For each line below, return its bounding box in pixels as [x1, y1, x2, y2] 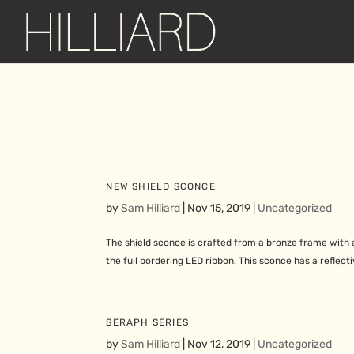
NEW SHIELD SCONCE [106, 181, 216, 193]
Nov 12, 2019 [187, 337, 251, 352]
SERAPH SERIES [106, 317, 190, 329]
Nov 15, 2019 [187, 201, 251, 216]
